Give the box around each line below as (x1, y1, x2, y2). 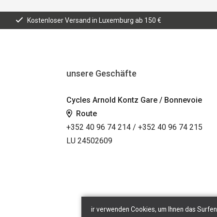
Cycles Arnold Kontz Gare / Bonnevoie (66, 95, 202, 105)
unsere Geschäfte (66, 68, 137, 78)
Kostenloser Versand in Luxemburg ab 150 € (27, 16, 161, 24)
